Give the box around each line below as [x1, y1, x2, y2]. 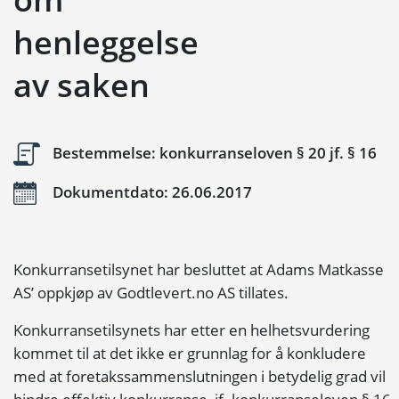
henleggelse [13, 20, 199, 64]
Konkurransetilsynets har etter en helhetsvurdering [13, 320, 370, 340]
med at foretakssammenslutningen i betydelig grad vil [13, 366, 386, 387]
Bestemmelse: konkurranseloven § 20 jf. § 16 [49, 142, 377, 163]
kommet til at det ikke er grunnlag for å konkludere [13, 343, 366, 363]
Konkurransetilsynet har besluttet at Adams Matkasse [13, 259, 384, 280]
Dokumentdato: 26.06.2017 [49, 181, 252, 202]
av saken [13, 63, 150, 107]
